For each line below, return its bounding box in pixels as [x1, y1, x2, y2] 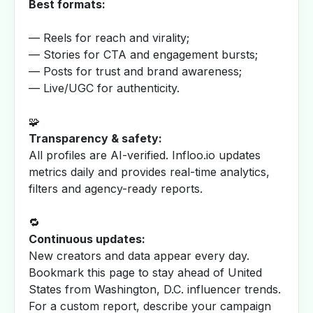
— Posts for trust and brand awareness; [29, 64, 242, 78]
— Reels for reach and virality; [29, 31, 189, 45]
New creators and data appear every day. [29, 249, 249, 263]
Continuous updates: [29, 232, 145, 246]
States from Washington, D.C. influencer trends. [29, 282, 281, 296]
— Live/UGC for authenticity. [29, 81, 180, 95]
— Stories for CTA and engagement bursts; [29, 48, 258, 61]
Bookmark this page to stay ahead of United [29, 265, 262, 279]
